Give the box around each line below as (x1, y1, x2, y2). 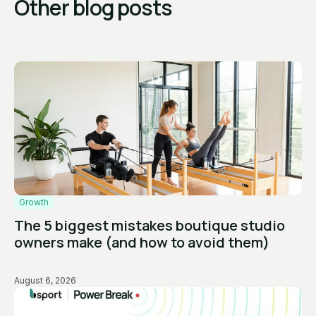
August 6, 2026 (14, 275, 76, 286)
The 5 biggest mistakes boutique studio (14, 216, 285, 236)
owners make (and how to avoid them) (14, 233, 269, 253)
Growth (19, 197, 49, 208)
